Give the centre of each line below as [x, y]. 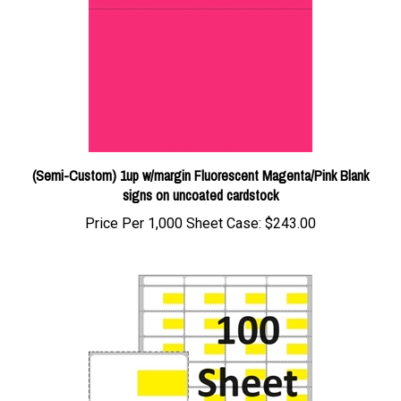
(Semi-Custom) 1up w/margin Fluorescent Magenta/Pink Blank [200, 155]
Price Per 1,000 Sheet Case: [173, 203]
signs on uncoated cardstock [200, 175]
